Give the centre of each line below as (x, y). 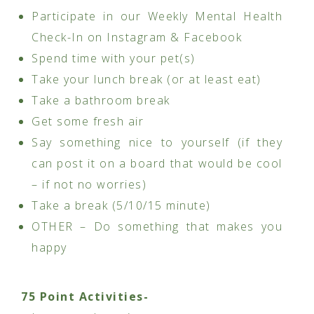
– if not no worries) (89, 185)
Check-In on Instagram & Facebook (137, 37)
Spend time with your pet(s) (114, 59)
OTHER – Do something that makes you (157, 227)
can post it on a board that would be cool (157, 164)
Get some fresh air (88, 122)
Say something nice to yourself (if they (157, 143)
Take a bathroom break (101, 101)
